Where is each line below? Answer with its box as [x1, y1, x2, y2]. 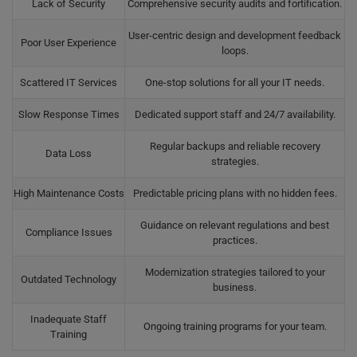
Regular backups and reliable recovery [149, 140, 320, 152]
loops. [221, 45, 249, 57]
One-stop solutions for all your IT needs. [145, 76, 324, 88]
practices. [212, 234, 257, 246]
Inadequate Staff [30, 313, 107, 325]
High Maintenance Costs [13, 187, 124, 199]
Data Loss [45, 147, 92, 159]
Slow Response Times [18, 108, 120, 120]
